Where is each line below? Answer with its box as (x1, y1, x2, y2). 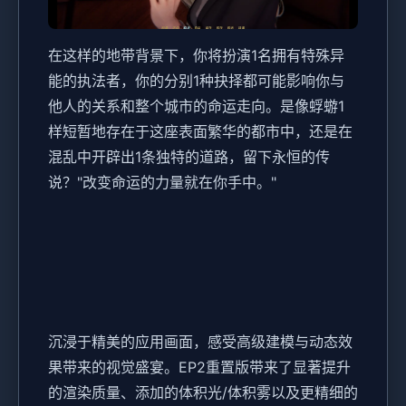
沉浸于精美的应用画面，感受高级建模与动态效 (48, 332, 353, 351)
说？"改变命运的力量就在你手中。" (48, 172, 276, 191)
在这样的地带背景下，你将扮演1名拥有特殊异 (48, 45, 344, 64)
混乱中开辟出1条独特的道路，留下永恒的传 (48, 147, 330, 166)
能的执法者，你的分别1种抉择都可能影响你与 (48, 71, 344, 90)
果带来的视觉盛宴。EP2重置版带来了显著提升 (48, 357, 351, 376)
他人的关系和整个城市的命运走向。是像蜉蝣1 (48, 96, 344, 115)
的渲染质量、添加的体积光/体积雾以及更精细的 (48, 382, 358, 401)
